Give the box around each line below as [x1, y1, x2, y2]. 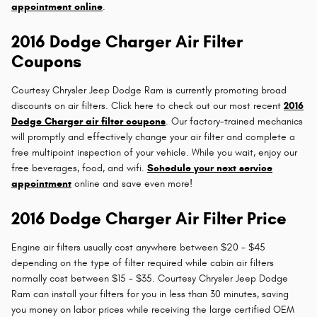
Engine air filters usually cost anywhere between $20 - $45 [11, 241, 265, 253]
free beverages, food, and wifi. [11, 161, 147, 174]
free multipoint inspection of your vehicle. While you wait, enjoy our [11, 146, 297, 158]
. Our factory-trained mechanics [166, 115, 303, 127]
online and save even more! [71, 177, 192, 190]
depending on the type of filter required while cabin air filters [11, 256, 274, 269]
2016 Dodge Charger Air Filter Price [11, 207, 287, 229]
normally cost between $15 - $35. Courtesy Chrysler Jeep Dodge [11, 272, 288, 284]
